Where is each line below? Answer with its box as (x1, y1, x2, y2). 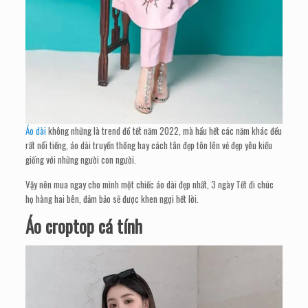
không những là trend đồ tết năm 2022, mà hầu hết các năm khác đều (46, 123, 283, 137)
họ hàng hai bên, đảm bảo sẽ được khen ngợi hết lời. (25, 191, 199, 206)
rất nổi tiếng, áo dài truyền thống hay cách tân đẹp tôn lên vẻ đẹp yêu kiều (25, 137, 273, 152)
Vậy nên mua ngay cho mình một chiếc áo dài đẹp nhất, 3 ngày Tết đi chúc (25, 177, 274, 191)
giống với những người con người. (25, 152, 137, 166)
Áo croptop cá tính (25, 212, 143, 239)
